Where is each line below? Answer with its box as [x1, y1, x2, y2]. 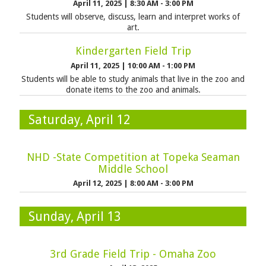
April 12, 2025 [72, 179, 123, 188]
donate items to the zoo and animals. [65, 84, 201, 94]
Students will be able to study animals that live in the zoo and [21, 74, 245, 84]
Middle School [98, 162, 168, 175]
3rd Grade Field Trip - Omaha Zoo [50, 247, 216, 260]
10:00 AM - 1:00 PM [128, 61, 195, 70]
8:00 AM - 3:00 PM [129, 179, 194, 188]
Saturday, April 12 [28, 112, 131, 127]
